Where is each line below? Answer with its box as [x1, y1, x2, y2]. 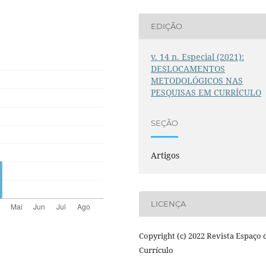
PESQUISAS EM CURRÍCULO [151, 86, 262, 98]
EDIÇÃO [151, 21, 183, 31]
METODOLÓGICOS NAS [151, 74, 243, 86]
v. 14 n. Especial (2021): [151, 50, 245, 62]
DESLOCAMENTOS [151, 62, 226, 74]
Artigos [151, 149, 180, 161]
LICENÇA [151, 199, 186, 209]
